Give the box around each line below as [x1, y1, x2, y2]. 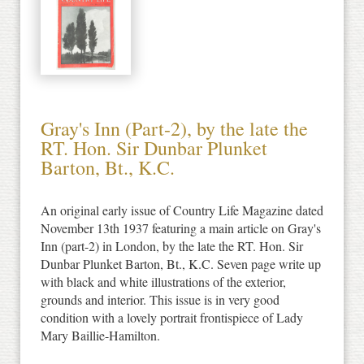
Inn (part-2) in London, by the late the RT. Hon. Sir [41, 236, 303, 254]
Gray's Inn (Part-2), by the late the [41, 115, 308, 141]
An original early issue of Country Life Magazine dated [41, 201, 323, 219]
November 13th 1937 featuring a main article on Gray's [41, 219, 321, 236]
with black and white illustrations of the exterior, [41, 272, 286, 290]
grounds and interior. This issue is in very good [41, 290, 279, 308]
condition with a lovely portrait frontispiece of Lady [41, 308, 303, 326]
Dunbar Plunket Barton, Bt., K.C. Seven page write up [41, 254, 321, 272]
